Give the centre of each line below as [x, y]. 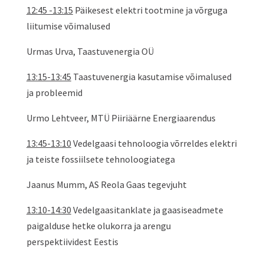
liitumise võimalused [68, 26]
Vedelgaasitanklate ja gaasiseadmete [147, 210]
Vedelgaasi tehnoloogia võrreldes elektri [154, 143]
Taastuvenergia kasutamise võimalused [151, 77]
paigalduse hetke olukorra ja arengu [98, 226]
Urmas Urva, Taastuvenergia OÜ [90, 51]
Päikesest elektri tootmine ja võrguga [150, 10]
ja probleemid [54, 93]
